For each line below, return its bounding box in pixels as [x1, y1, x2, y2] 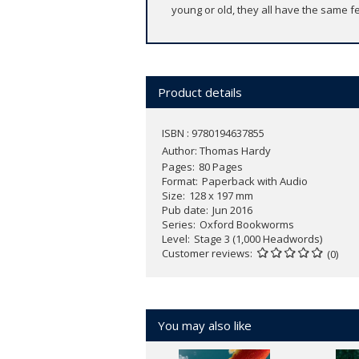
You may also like [158, 317, 252, 333]
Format [162, 173, 196, 188]
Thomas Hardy [200, 143, 271, 158]
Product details [158, 83, 242, 100]
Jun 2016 [212, 202, 252, 217]
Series [162, 216, 193, 232]
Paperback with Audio [202, 173, 308, 188]
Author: [162, 143, 200, 158]
